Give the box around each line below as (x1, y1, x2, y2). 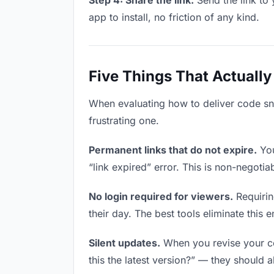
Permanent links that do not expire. (89, 144, 257, 156)
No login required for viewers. (89, 190, 233, 202)
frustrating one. (89, 114, 159, 127)
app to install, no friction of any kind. (89, 11, 259, 23)
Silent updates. (89, 237, 160, 249)
